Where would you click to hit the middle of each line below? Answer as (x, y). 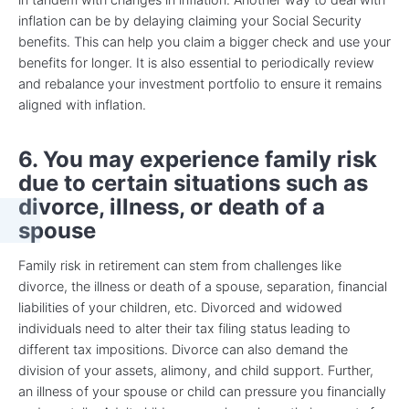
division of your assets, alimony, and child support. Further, (196, 371)
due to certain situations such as (193, 183)
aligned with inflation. (82, 104)
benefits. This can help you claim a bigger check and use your (204, 41)
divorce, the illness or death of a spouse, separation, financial (203, 287)
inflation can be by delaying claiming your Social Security (190, 20)
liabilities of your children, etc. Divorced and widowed (180, 308)
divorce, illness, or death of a (172, 206)
